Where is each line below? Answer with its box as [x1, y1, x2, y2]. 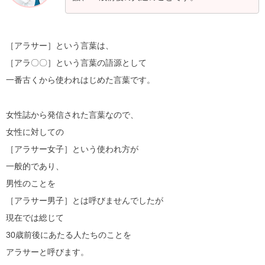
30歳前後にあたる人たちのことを [6, 230, 131, 240]
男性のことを [6, 178, 56, 188]
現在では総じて [6, 212, 64, 222]
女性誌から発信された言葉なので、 [6, 109, 138, 119]
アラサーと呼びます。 [6, 247, 89, 257]
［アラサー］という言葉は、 [6, 40, 114, 50]
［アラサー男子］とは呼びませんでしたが [6, 195, 163, 205]
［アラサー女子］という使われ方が [6, 144, 138, 154]
